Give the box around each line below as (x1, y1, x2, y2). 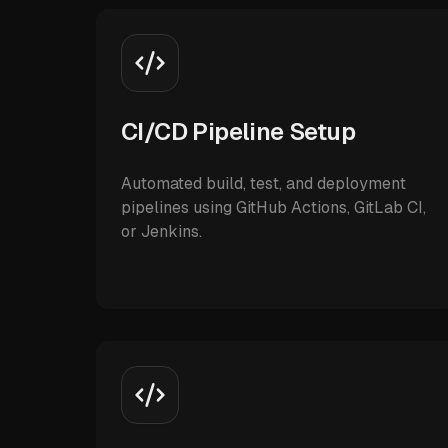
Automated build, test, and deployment (121, 174, 406, 193)
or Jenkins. (121, 222, 202, 241)
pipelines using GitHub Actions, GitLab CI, (121, 198, 426, 217)
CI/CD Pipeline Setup (121, 118, 355, 145)
